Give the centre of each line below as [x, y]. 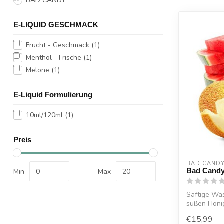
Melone [39, 70]
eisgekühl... [204, 213]
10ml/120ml [45, 115]
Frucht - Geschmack [59, 45]
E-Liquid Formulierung [53, 95]
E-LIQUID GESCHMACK [56, 25]
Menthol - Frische [55, 58]
